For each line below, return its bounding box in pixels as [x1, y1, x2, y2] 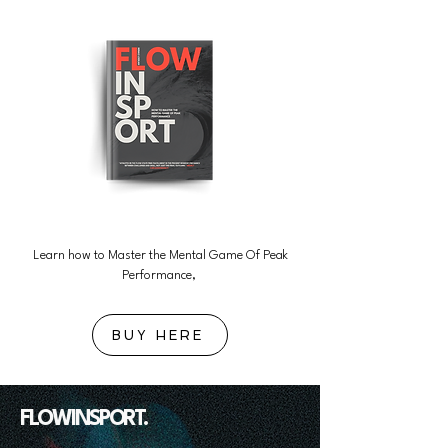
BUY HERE [111, 327, 205, 343]
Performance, [121, 269, 199, 282]
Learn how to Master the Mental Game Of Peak [32, 249, 288, 262]
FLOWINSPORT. [20, 409, 148, 430]
